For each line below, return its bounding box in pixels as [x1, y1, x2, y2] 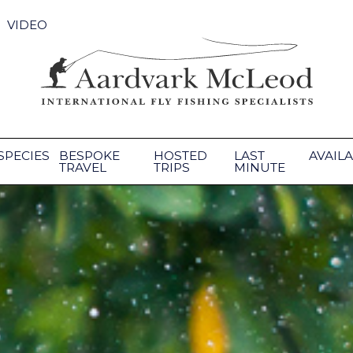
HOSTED [154, 148, 208, 163]
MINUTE [234, 160, 286, 175]
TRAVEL [58, 160, 106, 175]
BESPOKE [58, 148, 120, 163]
